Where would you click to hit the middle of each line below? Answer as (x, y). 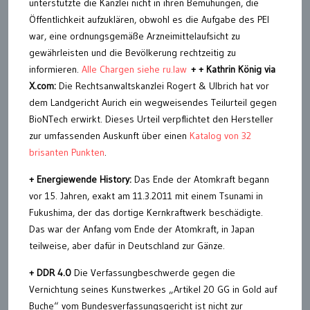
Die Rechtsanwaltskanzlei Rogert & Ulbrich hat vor (163, 85)
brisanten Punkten (67, 152)
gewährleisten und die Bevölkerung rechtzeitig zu (133, 52)
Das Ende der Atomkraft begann (200, 179)
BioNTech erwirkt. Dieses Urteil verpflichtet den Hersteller (151, 119)
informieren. (55, 69)
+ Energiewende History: (80, 179)
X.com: (43, 85)
